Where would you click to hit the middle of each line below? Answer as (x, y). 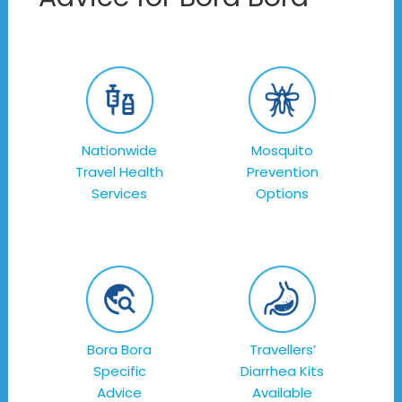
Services (120, 194)
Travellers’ (282, 350)
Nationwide (120, 151)
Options (283, 194)
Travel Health (120, 172)
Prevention (282, 172)
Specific (119, 371)
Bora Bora (120, 350)
